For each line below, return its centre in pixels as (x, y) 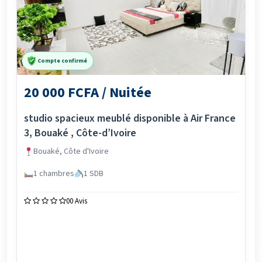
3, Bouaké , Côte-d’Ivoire (80, 133)
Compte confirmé (62, 61)
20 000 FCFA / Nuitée (88, 93)
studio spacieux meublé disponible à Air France (130, 118)
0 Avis (78, 201)
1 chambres (54, 174)
